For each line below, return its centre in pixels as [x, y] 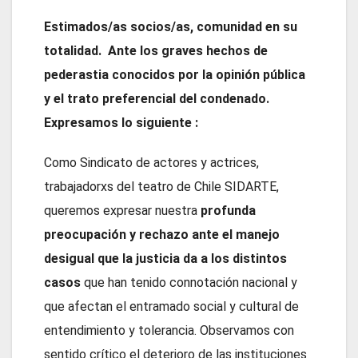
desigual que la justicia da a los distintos [165, 258]
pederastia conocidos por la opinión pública [175, 74]
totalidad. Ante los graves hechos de [156, 50]
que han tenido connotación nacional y [189, 282]
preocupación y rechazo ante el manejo [162, 234]
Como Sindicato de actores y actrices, [151, 162]
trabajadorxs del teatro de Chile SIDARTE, [161, 186]
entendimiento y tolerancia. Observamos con [169, 330]
